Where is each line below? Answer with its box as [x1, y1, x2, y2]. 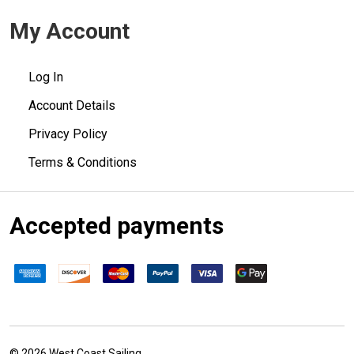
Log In [28, 70, 63, 85]
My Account [9, 18, 130, 45]
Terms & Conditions [28, 155, 137, 171]
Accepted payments [9, 212, 224, 240]
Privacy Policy [28, 126, 107, 142]
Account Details [28, 98, 115, 114]
